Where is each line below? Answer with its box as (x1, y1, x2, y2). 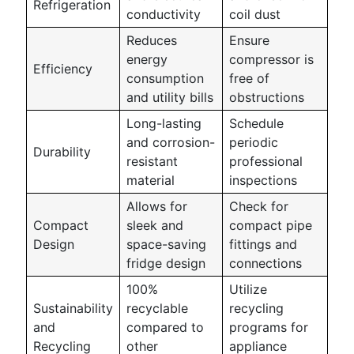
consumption (126, 70, 204, 86)
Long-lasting (126, 115, 201, 131)
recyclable (126, 300, 188, 316)
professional (229, 153, 303, 169)
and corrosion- (126, 134, 215, 150)
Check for (229, 198, 288, 214)
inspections (229, 172, 297, 188)
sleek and (126, 217, 183, 233)
